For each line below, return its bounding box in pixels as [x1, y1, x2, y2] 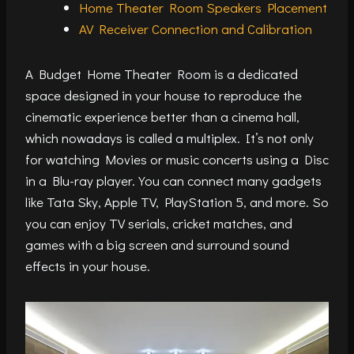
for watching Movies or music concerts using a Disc [25, 150, 329, 169]
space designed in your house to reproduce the [25, 86, 302, 105]
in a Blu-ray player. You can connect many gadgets [25, 171, 322, 190]
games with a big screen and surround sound [25, 235, 289, 254]
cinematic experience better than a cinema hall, [25, 107, 299, 126]
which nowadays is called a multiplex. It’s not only [25, 129, 314, 148]
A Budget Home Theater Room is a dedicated [25, 65, 298, 84]
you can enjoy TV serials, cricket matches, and [25, 214, 292, 233]
